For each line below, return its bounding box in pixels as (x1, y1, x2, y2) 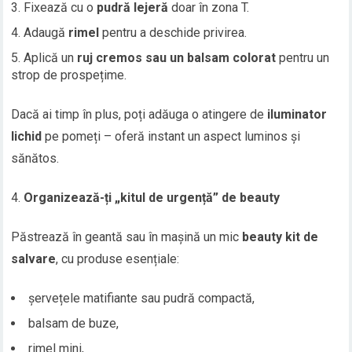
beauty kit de (242, 229, 319, 245)
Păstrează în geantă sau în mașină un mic (11, 229, 243, 245)
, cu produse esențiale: (56, 251, 180, 267)
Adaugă (24, 25, 69, 41)
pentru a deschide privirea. (99, 25, 247, 41)
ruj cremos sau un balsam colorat (77, 50, 277, 66)
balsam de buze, (28, 316, 119, 332)
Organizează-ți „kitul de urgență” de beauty (24, 190, 280, 206)
